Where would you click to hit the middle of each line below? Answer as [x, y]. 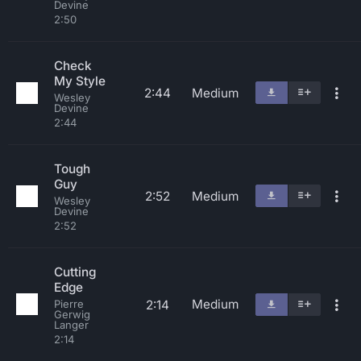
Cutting [75, 272]
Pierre [69, 304]
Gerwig [72, 314]
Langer [71, 325]
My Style [80, 81]
